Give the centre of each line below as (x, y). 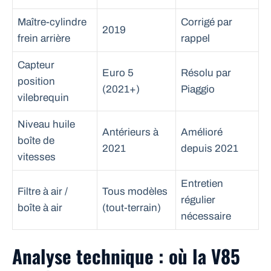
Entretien (202, 183)
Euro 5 (118, 73)
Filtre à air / (43, 191)
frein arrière (44, 38)
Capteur (36, 65)
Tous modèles (135, 191)
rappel (195, 38)
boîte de (36, 140)
